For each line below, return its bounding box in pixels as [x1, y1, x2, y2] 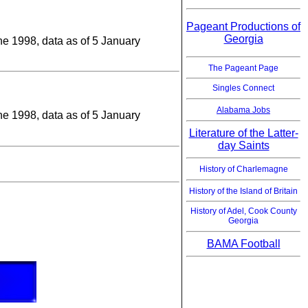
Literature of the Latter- [188, 127, 298, 140]
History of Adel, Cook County [190, 206, 297, 217]
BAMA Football [206, 238, 280, 250]
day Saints [217, 140, 269, 152]
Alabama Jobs [217, 105, 270, 115]
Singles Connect [212, 83, 274, 93]
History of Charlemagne [199, 164, 288, 175]
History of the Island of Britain [189, 186, 298, 197]
